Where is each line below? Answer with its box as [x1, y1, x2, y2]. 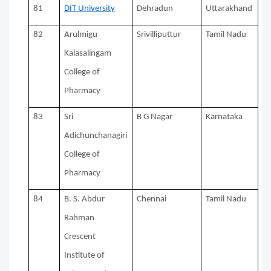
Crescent [64, 232, 96, 242]
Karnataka [206, 113, 243, 122]
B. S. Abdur [64, 195, 105, 204]
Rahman [64, 214, 95, 223]
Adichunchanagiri [64, 131, 128, 141]
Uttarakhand [206, 4, 253, 14]
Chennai [137, 195, 167, 204]
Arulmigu [64, 30, 98, 40]
